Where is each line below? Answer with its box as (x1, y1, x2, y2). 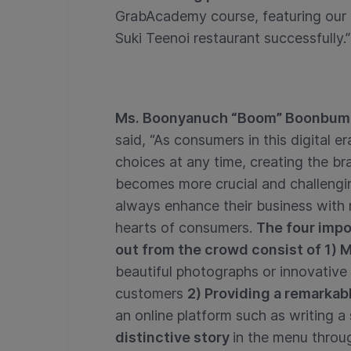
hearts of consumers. (115, 219, 256, 236)
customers (115, 284, 187, 302)
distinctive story (115, 328, 233, 346)
